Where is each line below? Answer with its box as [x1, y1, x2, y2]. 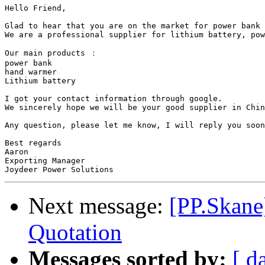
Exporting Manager [5, 156, 85, 166]
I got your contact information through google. [5, 94, 227, 104]
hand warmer [5, 67, 57, 77]
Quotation [28, 219, 122, 245]
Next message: [28, 193, 169, 219]
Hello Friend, [5, 4, 66, 13]
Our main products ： [5, 49, 98, 58]
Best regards [5, 138, 62, 148]
